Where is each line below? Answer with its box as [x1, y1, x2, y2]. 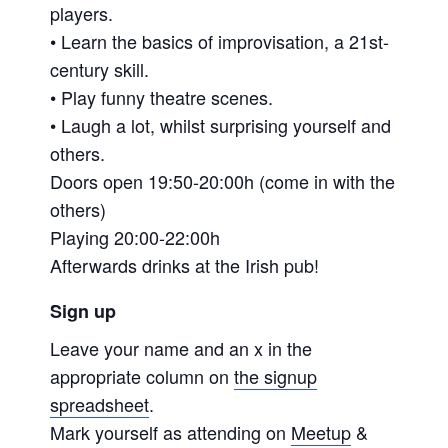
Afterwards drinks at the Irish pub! [50, 251, 320, 278]
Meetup [291, 419, 352, 446]
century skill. [50, 55, 150, 82]
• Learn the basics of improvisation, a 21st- [50, 27, 390, 54]
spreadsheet [50, 391, 150, 418]
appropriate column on [50, 363, 235, 390]
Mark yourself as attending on [50, 419, 292, 446]
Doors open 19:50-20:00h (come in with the [50, 167, 396, 194]
